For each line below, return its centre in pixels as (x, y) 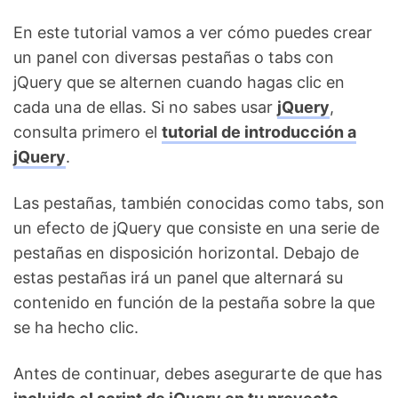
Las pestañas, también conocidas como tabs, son (199, 203)
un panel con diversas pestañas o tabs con (174, 57)
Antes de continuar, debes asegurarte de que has (198, 374)
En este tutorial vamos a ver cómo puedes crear (193, 32)
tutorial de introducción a (259, 132)
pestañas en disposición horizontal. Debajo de (186, 253)
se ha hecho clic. (76, 327)
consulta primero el (88, 132)
